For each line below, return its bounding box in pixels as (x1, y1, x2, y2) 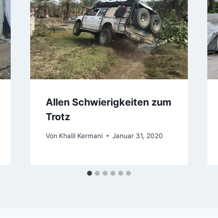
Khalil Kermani (58, 131, 103, 140)
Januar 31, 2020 (112, 131, 163, 140)
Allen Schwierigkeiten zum (45, 96, 171, 109)
